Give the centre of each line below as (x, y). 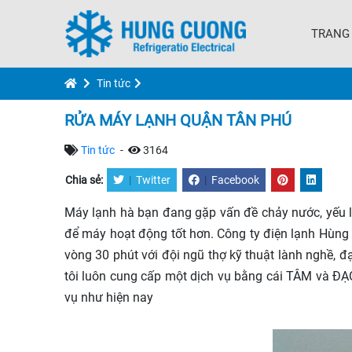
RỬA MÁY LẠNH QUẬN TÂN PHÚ (178, 120)
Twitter (153, 180)
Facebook (235, 180)
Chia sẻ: (85, 180)
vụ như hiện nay (109, 297)
